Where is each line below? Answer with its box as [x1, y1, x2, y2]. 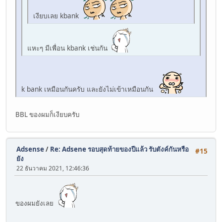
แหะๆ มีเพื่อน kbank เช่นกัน [27, 43, 110, 53]
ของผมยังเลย [15, 198, 56, 208]
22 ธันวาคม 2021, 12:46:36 [16, 164, 89, 173]
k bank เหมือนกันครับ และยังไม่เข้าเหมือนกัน [21, 84, 159, 94]
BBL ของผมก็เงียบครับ [15, 110, 79, 119]
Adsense [16, 145, 44, 154]
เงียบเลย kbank [33, 11, 83, 21]
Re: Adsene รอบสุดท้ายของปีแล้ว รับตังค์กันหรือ [50, 145, 189, 154]
